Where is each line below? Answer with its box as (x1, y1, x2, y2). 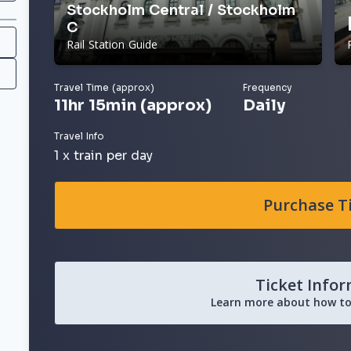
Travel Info (54, 130, 105, 142)
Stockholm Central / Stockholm (67, 2, 296, 19)
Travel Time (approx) (54, 81, 155, 93)
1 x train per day (54, 147, 154, 164)
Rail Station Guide (67, 37, 158, 52)
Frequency (243, 81, 293, 93)
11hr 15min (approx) (54, 96, 212, 115)
